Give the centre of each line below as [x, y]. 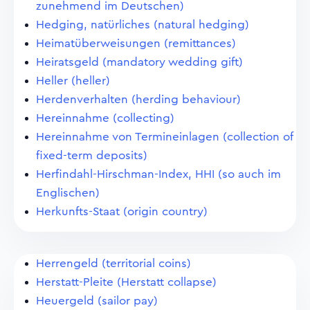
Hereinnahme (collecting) [105, 118]
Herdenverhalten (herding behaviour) [138, 99]
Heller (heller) [73, 81]
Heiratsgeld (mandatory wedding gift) [139, 62]
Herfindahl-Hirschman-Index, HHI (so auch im [158, 174]
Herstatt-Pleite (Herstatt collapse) [126, 282]
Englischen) [68, 193]
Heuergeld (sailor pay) [97, 301]
